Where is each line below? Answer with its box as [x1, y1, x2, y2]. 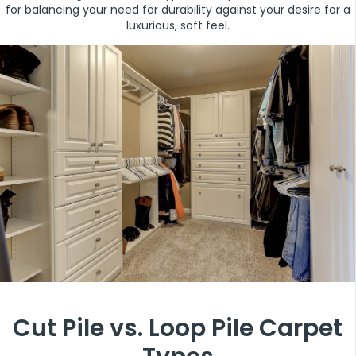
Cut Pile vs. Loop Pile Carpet [13, 311, 342, 346]
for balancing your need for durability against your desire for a [5, 2, 350, 18]
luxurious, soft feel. [126, 17, 230, 34]
